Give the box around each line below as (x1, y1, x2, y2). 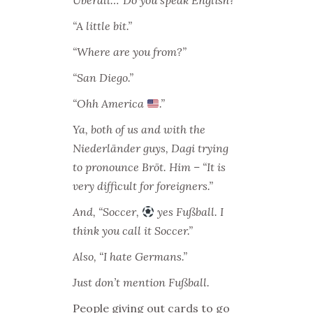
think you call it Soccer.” (73, 224, 193, 238)
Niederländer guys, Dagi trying (73, 141, 228, 155)
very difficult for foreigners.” (73, 179, 213, 193)
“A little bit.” (73, 19, 132, 33)
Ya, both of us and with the (73, 122, 205, 136)
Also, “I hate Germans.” (73, 249, 187, 263)
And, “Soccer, (73, 205, 142, 219)
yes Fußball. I (154, 205, 224, 219)
